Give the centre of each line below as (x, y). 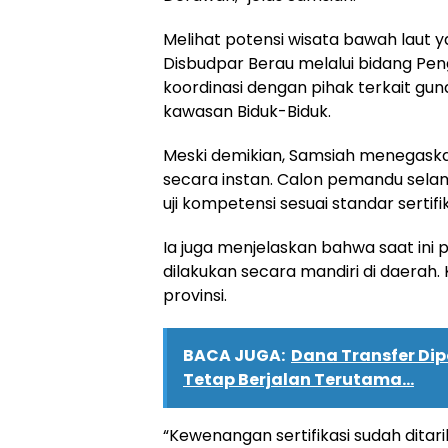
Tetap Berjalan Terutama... (298, 379)
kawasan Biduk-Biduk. (247, 111)
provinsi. (195, 295)
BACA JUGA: (234, 355)
